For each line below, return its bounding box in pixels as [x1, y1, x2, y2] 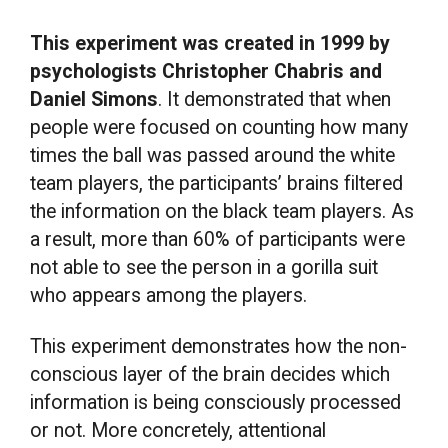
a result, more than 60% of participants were [30, 227, 406, 251]
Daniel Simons [30, 87, 159, 111]
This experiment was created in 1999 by [30, 31, 391, 55]
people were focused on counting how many [30, 115, 409, 139]
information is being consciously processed [30, 391, 402, 415]
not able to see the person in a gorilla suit [30, 255, 379, 279]
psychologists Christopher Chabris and [30, 59, 383, 83]
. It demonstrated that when [158, 87, 392, 111]
